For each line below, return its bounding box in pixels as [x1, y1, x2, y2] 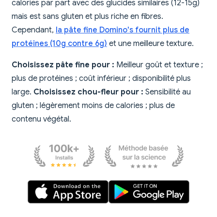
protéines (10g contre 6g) [12, 39, 107, 49]
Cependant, [12, 25, 56, 35]
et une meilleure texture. [107, 39, 194, 49]
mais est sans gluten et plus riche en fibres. [12, 12, 163, 22]
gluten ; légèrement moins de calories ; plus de [12, 101, 175, 111]
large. [12, 87, 33, 97]
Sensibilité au [143, 87, 191, 97]
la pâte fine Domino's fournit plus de [56, 25, 189, 35]
